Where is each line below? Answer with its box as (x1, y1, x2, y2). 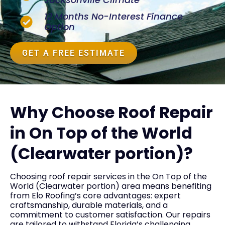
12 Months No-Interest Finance (44, 10, 183, 23)
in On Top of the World (10, 121, 192, 144)
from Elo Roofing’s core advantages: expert (10, 189, 181, 201)
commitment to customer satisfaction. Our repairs (10, 208, 210, 220)
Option (44, 21, 75, 34)
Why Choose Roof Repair (10, 100, 213, 124)
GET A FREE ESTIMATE (22, 48, 125, 58)
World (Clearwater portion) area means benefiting (10, 180, 211, 192)
